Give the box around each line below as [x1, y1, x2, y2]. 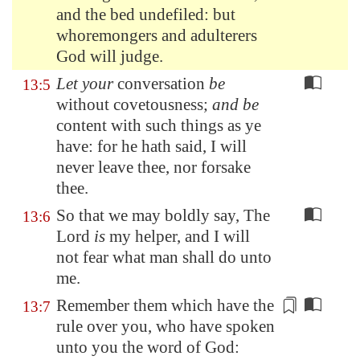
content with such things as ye [56, 116, 261, 135]
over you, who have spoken [83, 317, 275, 336]
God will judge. [56, 47, 163, 66]
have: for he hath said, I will [56, 137, 247, 156]
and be [212, 95, 259, 114]
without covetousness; [56, 95, 212, 114]
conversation [113, 74, 209, 93]
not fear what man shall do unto [56, 247, 272, 267]
